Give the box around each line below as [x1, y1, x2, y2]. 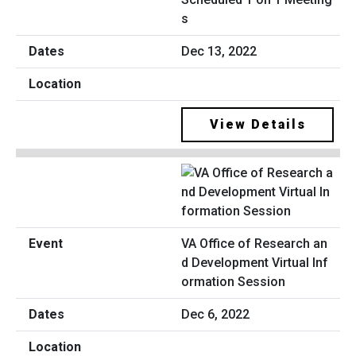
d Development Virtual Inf [181, 254, 328, 270]
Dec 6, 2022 [181, 306, 250, 322]
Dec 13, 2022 [181, 44, 257, 60]
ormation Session [181, 273, 285, 289]
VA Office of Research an [181, 235, 327, 251]
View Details [209, 117, 306, 133]
